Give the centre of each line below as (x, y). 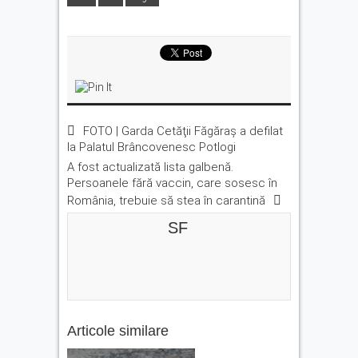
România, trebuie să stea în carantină (166, 200)
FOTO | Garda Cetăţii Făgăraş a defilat (183, 131)
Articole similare (118, 330)
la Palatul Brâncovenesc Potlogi (151, 147)
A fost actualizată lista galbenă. (150, 167)
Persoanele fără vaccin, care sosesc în (172, 183)
